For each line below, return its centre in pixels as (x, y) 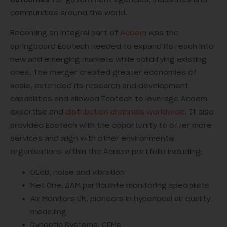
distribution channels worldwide (125, 112)
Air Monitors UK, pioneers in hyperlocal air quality (120, 198)
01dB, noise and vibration (78, 172)
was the (163, 33)
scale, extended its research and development (99, 86)
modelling (48, 212)
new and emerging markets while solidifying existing (108, 60)
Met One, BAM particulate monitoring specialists (120, 185)
